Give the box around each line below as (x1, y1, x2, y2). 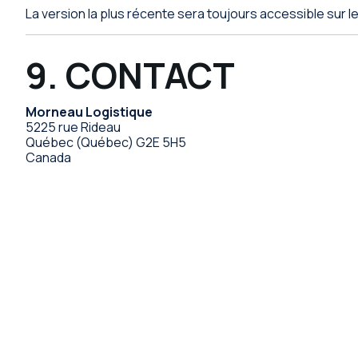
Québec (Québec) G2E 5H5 (26, 133, 186, 152)
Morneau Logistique (26, 103, 153, 121)
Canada (26, 149, 71, 167)
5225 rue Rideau (26, 118, 121, 137)
